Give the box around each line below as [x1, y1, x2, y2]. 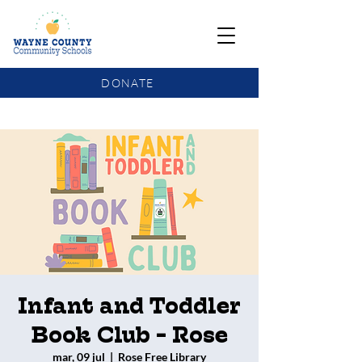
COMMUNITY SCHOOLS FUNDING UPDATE [14, 107, 241, 120]
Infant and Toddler [18, 290, 241, 321]
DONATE [101, 76, 154, 90]
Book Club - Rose [31, 319, 228, 350]
